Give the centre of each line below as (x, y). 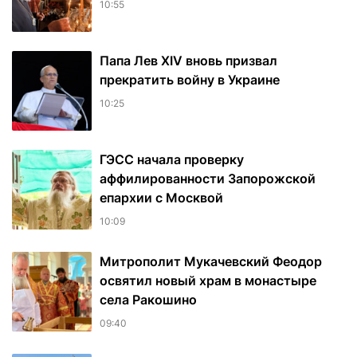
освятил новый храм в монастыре (208, 281)
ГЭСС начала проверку (172, 160)
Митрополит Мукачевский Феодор (211, 262)
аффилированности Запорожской (208, 179)
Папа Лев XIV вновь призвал (188, 61)
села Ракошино (148, 300)
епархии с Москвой (161, 198)
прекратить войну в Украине (190, 80)
